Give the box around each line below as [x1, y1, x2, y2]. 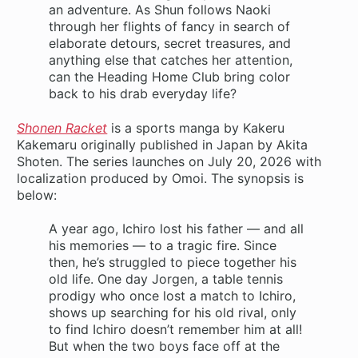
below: [17, 186, 58, 203]
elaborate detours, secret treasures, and [49, 35, 292, 52]
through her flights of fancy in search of [49, 18, 291, 35]
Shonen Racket [17, 119, 108, 136]
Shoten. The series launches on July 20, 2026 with [17, 153, 322, 169]
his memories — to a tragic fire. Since [49, 237, 277, 254]
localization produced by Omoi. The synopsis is [17, 169, 304, 186]
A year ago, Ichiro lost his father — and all [49, 221, 304, 237]
